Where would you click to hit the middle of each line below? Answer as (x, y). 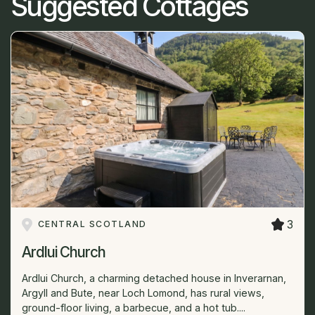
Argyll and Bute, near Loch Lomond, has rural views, (143, 293)
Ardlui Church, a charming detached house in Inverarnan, (154, 278)
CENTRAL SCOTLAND (92, 224)
